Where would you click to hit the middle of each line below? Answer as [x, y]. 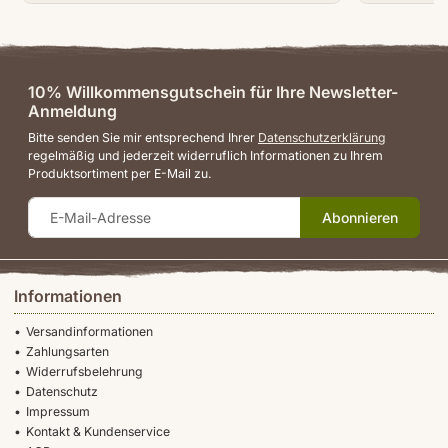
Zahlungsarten [68, 351]
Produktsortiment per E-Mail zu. [120, 174]
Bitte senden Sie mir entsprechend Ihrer [143, 138]
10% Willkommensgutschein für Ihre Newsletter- [213, 92]
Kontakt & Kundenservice [98, 431]
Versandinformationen [90, 331]
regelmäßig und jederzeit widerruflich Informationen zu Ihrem [205, 156]
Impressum [58, 411]
